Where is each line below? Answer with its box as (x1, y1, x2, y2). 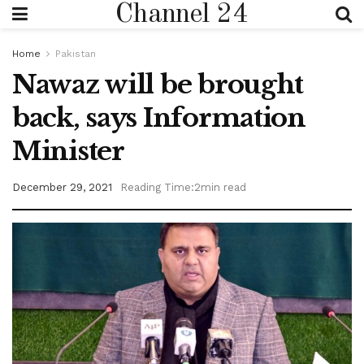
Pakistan (55, 48, 96, 59)
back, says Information (12, 102, 305, 134)
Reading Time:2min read (120, 180, 246, 193)
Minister (12, 135, 124, 167)
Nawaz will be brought (12, 68, 304, 101)
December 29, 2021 (12, 180, 112, 193)
